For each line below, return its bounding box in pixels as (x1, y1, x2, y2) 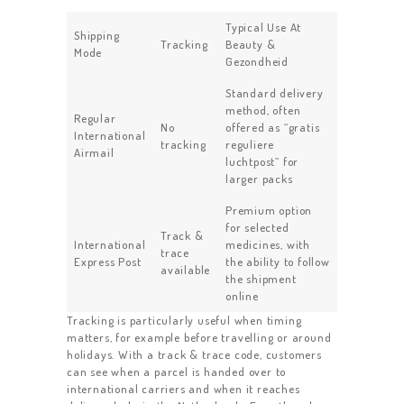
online (225, 289, 259, 304)
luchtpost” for (225, 154, 299, 170)
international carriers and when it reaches (67, 381, 300, 397)
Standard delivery (225, 86, 324, 101)
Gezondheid (225, 54, 289, 69)
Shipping (74, 28, 120, 43)
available (161, 262, 211, 278)
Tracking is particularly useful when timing (67, 313, 302, 328)
